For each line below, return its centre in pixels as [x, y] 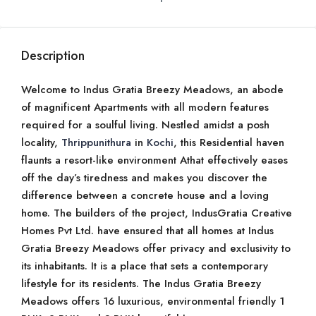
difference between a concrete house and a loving [145, 195]
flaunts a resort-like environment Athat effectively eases [154, 160]
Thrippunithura [98, 142]
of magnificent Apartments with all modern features [145, 107]
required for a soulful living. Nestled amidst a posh [145, 125]
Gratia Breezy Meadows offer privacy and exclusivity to [156, 248]
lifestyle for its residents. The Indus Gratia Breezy [141, 284]
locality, [41, 142]
